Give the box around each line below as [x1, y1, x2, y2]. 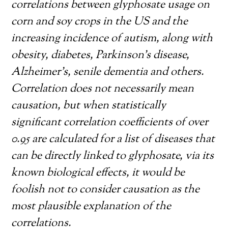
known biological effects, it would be [11, 165, 185, 181]
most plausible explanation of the [11, 198, 172, 215]
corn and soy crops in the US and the [11, 14, 188, 30]
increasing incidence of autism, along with [11, 31, 213, 47]
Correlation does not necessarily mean [11, 81, 194, 97]
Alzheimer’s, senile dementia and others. [11, 64, 205, 80]
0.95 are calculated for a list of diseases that [11, 131, 215, 148]
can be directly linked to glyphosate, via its [11, 148, 214, 164]
